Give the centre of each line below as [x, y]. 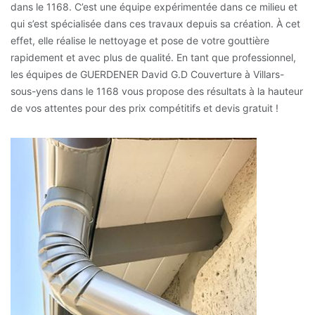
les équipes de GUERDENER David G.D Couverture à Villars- [147, 75]
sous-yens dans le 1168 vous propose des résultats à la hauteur [157, 91]
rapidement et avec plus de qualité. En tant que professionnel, [153, 58]
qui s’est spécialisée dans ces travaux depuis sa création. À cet [155, 24]
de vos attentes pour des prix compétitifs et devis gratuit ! [144, 108]
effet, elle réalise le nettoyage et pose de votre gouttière [140, 41]
